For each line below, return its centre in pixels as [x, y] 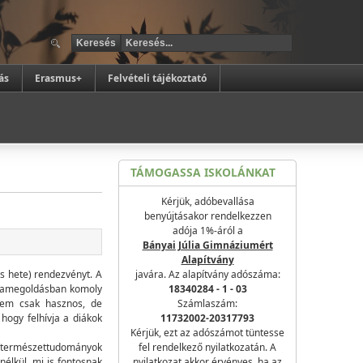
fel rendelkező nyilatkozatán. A [207, 347]
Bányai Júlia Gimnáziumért [207, 245]
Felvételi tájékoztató [157, 78]
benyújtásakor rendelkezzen [207, 216]
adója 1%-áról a [207, 231]
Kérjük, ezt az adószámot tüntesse [207, 333]
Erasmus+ [58, 78]
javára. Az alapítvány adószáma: [207, 274]
